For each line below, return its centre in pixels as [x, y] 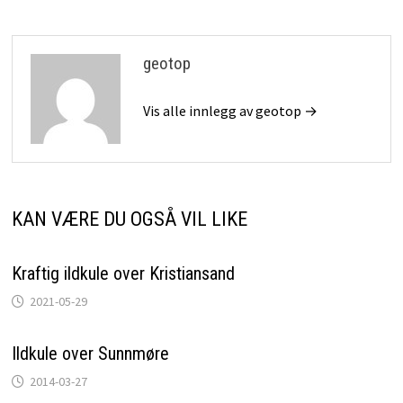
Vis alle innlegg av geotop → [230, 110]
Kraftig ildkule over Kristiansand [123, 273]
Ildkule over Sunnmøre [90, 353]
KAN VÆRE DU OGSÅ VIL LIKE [129, 219]
